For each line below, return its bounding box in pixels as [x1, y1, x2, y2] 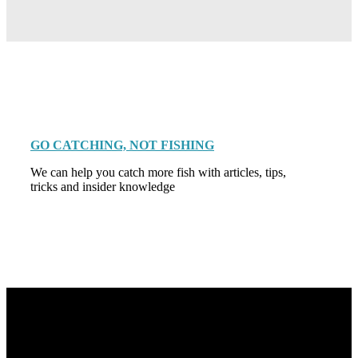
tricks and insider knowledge [30, 179, 175, 193]
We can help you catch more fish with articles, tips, [30, 165, 286, 179]
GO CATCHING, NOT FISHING [30, 137, 214, 152]
